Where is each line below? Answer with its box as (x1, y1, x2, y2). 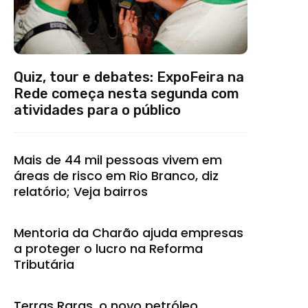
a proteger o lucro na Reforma (14, 239, 203, 257)
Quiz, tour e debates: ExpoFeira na (14, 68, 244, 85)
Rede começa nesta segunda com (14, 85, 239, 102)
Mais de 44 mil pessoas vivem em (14, 151, 222, 168)
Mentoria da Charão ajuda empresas (14, 223, 243, 241)
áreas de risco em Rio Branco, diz (14, 166, 219, 184)
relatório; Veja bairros (14, 182, 148, 200)
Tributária (14, 255, 74, 273)
